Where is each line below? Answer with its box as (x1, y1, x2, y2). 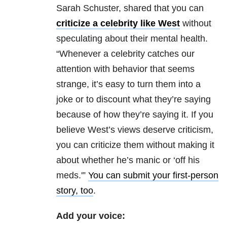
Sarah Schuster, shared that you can (56, 3, 204, 14)
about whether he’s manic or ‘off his (56, 155, 200, 166)
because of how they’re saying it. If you (56, 109, 213, 120)
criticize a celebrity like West (56, 18, 180, 29)
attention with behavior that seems (56, 64, 195, 74)
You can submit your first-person (88, 170, 218, 181)
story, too (56, 185, 93, 196)
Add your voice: (56, 211, 128, 221)
